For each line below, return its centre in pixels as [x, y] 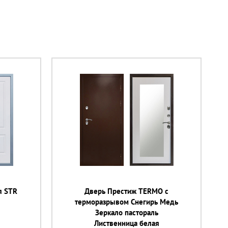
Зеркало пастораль [126, 212]
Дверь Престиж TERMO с [126, 191]
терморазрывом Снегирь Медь [126, 202]
